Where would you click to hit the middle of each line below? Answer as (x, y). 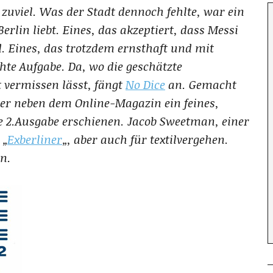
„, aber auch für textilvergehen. (145, 139)
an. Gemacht (201, 84)
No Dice (145, 84)
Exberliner (35, 139)
